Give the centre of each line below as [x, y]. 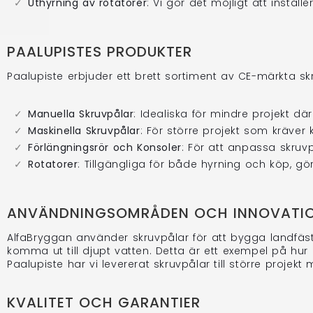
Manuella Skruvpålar [81, 114]
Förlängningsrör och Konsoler [105, 147]
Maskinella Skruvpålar [84, 130]
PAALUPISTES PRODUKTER [100, 51]
